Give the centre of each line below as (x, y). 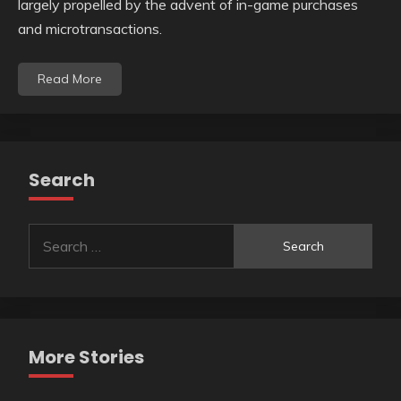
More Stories (86, 358)
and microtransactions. (90, 29)
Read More (70, 79)
